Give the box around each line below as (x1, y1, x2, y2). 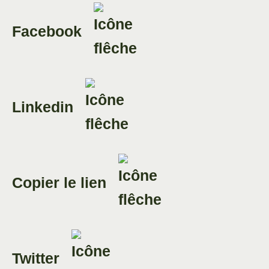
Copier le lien (12, 174, 106, 191)
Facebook (12, 23, 82, 40)
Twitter (12, 250, 59, 267)
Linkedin (12, 98, 73, 115)
